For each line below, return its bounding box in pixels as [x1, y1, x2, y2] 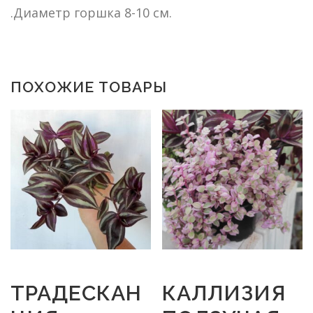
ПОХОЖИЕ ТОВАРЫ [10, 78, 167, 96]
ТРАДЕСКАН [10, 281, 142, 306]
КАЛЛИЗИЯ [162, 281, 286, 306]
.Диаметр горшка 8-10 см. [10, 3, 172, 21]
